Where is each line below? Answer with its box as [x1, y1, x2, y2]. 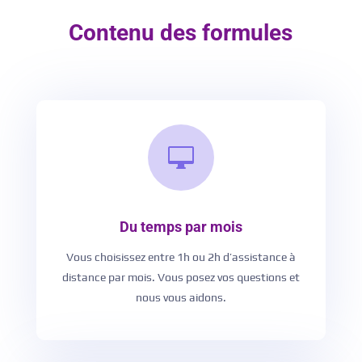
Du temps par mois [119, 218, 242, 236]
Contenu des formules [69, 19, 293, 47]
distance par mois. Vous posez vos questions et [61, 271, 300, 284]
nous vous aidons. [135, 291, 226, 305]
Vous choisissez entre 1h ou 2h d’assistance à [65, 250, 296, 264]
